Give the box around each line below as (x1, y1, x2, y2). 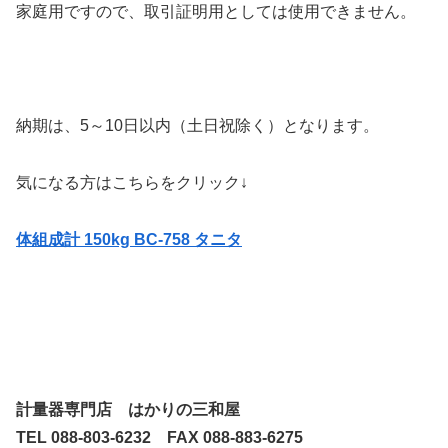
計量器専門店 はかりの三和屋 (16, 401, 244, 419)
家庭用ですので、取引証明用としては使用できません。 (16, 3, 416, 21)
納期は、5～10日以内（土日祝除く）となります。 (16, 117, 379, 135)
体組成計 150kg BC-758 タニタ (16, 230, 242, 248)
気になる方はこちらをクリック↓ (16, 173, 248, 191)
